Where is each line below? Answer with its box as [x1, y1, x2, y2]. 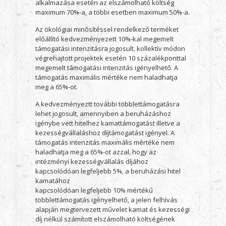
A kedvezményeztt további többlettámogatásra [35, 99, 180, 108]
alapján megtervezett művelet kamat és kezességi [35, 205, 190, 214]
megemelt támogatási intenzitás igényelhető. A [35, 63, 178, 72]
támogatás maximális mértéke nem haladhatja [35, 73, 178, 82]
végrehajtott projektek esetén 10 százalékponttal [35, 53, 186, 63]
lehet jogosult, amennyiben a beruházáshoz [35, 109, 171, 118]
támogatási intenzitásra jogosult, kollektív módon [35, 44, 185, 53]
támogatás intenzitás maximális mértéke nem [35, 138, 175, 147]
